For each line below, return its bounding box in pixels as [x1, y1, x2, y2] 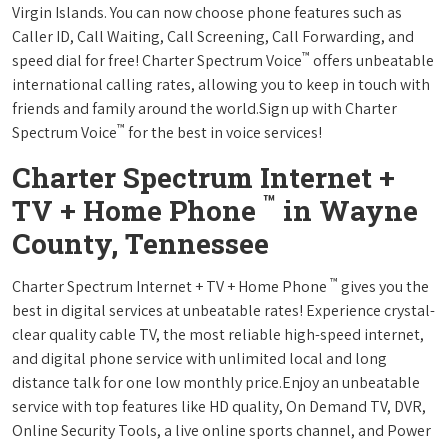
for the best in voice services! [125, 121, 322, 143]
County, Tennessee [12, 224, 269, 262]
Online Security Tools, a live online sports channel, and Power [12, 419, 431, 441]
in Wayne [276, 191, 418, 229]
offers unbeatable [310, 49, 434, 71]
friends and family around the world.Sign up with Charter [12, 97, 397, 119]
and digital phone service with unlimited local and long [12, 347, 387, 369]
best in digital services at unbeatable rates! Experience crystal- [12, 299, 435, 321]
